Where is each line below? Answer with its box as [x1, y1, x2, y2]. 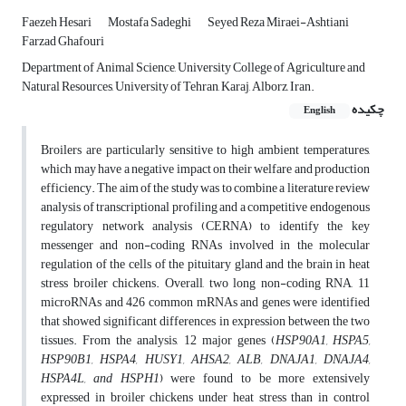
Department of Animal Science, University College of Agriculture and [22, 55, 365, 81]
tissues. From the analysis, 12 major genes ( [41, 328, 275, 353]
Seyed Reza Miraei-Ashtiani [208, 10, 349, 35]
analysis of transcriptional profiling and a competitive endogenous [41, 195, 370, 220]
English [304, 101, 335, 121]
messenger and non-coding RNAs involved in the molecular [41, 233, 370, 258]
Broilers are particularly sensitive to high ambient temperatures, [41, 138, 370, 163]
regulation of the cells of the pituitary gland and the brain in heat [41, 252, 370, 277]
